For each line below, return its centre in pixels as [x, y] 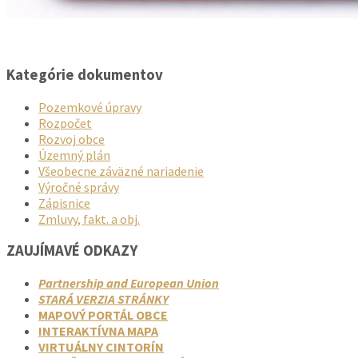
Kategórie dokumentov [85, 74]
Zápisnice [64, 203]
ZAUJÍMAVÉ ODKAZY [72, 251]
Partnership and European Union [129, 283]
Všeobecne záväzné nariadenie [121, 171]
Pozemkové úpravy [90, 107]
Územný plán [74, 155]
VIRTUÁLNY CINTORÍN [101, 347]
